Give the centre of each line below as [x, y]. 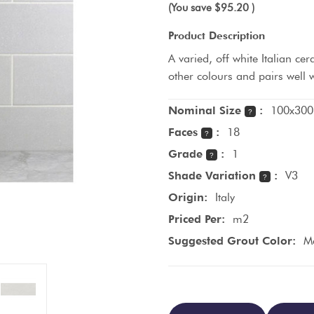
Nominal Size [206, 110]
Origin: [188, 197]
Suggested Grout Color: [232, 240]
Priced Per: [197, 219]
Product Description [217, 35]
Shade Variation [214, 175]
